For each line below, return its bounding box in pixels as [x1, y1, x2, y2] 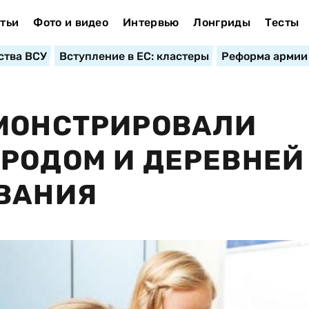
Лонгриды [193, 16, 250, 29]
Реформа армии [221, 50, 308, 63]
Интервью [122, 16, 179, 29]
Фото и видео [33, 16, 109, 29]
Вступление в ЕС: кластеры [59, 50, 209, 63]
